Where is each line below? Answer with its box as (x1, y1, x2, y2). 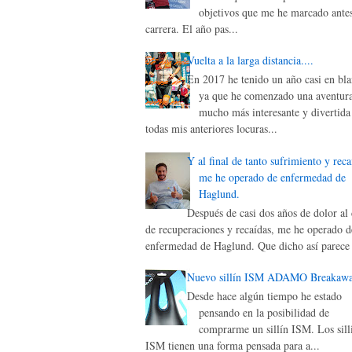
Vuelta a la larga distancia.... (186, 53, 313, 68)
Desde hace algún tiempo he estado (186, 288, 342, 303)
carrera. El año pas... (145, 20, 238, 36)
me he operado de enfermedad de (198, 169, 346, 185)
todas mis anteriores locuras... (145, 121, 277, 137)
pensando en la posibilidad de (198, 304, 329, 320)
